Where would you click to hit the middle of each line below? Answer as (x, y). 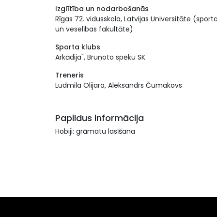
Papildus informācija (100, 118)
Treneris (70, 75)
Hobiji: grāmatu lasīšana (95, 131)
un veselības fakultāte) (94, 29)
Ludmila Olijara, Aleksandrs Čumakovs (119, 85)
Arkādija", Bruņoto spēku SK (100, 57)
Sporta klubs (78, 47)
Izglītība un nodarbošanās (102, 9)
